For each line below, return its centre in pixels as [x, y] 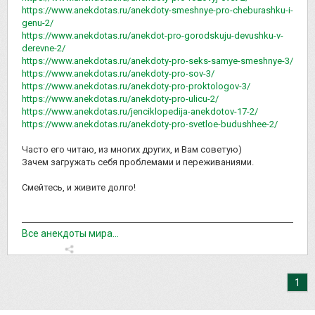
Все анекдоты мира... [70, 233]
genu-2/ [38, 22]
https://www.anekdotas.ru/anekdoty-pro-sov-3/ [118, 73]
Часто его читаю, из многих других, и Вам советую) [132, 149]
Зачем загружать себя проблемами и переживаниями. [138, 162]
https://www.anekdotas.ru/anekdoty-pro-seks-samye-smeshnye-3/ [157, 60]
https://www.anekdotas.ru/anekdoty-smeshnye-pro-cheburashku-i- [157, 10]
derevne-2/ [44, 48]
